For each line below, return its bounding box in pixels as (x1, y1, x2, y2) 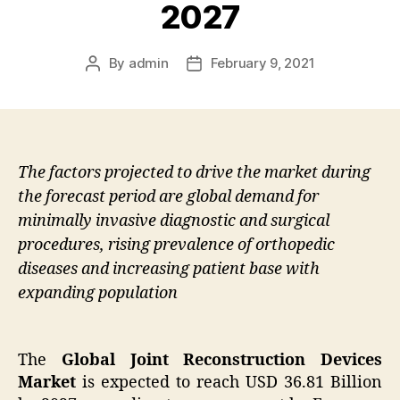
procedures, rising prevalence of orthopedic (18, 235, 335, 256)
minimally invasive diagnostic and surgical (18, 211, 329, 232)
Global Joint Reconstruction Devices (61, 349, 382, 371)
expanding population (18, 283, 178, 304)
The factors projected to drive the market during (18, 162, 371, 184)
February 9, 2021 (210, 54, 315, 72)
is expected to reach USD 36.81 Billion (76, 371, 382, 393)
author (91, 75, 134, 93)
